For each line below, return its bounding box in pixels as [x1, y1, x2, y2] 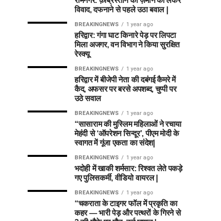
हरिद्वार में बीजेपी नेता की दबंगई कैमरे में [74, 75, 176, 84]
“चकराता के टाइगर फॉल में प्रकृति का [74, 199, 178, 208]
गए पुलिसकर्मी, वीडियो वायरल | [74, 174, 158, 182]
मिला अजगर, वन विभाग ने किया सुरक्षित [74, 40, 180, 49]
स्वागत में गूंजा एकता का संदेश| [74, 139, 155, 147]
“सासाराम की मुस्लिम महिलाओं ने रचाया [74, 120, 182, 128]
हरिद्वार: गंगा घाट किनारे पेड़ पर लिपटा [74, 31, 176, 39]
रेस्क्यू [74, 50, 90, 58]
